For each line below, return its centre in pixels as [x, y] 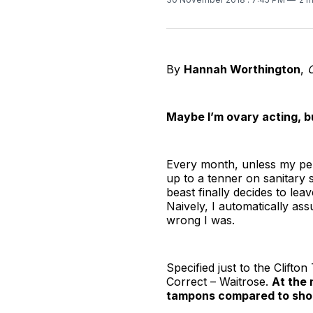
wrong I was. [201, 220]
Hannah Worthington [242, 69]
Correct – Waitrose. [219, 281]
